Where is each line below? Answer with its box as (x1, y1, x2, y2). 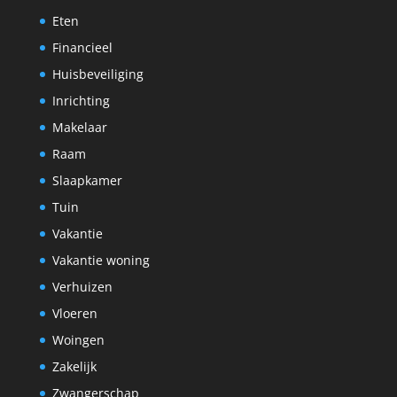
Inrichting (51, 91, 110, 109)
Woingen (51, 331, 105, 348)
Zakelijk (51, 357, 97, 375)
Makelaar (51, 118, 107, 136)
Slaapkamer (51, 171, 122, 189)
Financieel (51, 38, 113, 56)
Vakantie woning (51, 251, 150, 269)
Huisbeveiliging (51, 65, 144, 82)
